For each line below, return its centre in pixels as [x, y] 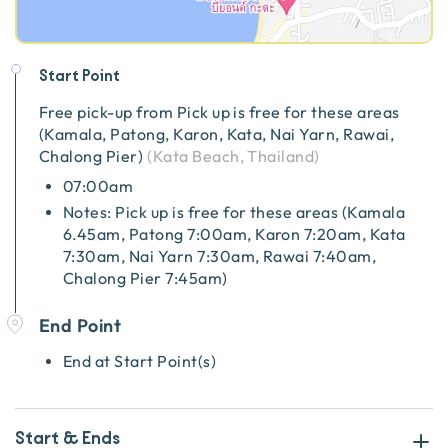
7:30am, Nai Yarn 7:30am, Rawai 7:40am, [220, 256]
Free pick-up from [108, 112]
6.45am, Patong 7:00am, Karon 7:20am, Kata [234, 234]
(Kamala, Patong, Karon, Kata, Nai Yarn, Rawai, [217, 134]
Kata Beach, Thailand [233, 156]
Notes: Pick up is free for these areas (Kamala [234, 212]
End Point [80, 325]
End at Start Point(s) [140, 361]
